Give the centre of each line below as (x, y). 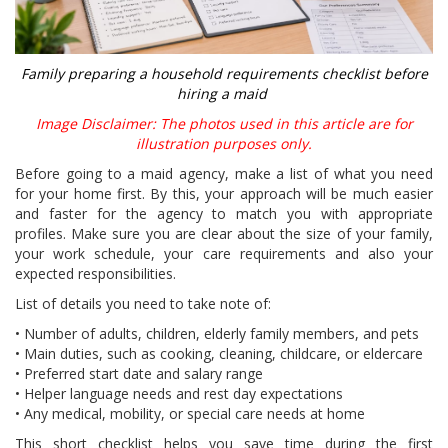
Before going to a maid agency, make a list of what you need (224, 173)
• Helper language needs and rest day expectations (179, 393)
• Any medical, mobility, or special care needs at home (190, 413)
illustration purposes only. (224, 143)
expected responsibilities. (95, 273)
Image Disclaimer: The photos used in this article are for (224, 123)
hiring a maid (224, 93)
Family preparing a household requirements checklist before (224, 73)
